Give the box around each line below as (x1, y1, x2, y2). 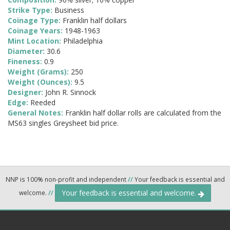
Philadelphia (63, 36, 103, 46)
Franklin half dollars (63, 15, 127, 26)
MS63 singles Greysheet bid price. (8, 118, 119, 128)
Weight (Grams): (8, 67, 71, 77)
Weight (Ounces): (8, 77, 74, 87)
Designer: (8, 87, 45, 98)
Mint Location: (8, 36, 63, 46)
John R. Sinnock (45, 87, 96, 98)
